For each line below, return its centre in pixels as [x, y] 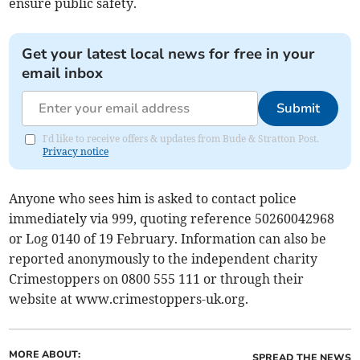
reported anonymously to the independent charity [164, 259]
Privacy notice [76, 152]
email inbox [63, 74]
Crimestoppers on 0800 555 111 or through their [157, 279]
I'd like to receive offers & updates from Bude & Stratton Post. [181, 139]
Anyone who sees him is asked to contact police [153, 199]
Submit [298, 109]
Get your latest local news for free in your [169, 54]
